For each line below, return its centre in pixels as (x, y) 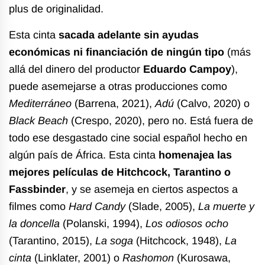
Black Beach (38, 121)
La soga (114, 241)
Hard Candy (97, 207)
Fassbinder (37, 190)
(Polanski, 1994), (103, 224)
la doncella (34, 224)
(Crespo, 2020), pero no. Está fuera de (161, 121)
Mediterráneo (40, 104)
